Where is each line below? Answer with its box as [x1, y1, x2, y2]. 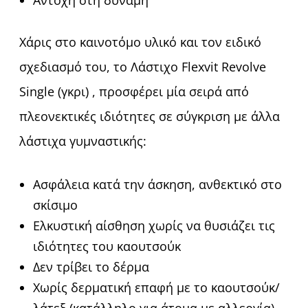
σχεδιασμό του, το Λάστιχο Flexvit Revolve [19, 58, 266, 76]
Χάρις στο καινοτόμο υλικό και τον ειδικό [19, 34, 261, 51]
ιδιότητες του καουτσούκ [33, 238, 181, 255]
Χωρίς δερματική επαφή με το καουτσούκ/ [33, 279, 280, 296]
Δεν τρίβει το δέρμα [33, 258, 149, 276]
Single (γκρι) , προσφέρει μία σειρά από [19, 83, 249, 100]
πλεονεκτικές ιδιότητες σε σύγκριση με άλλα [19, 108, 280, 125]
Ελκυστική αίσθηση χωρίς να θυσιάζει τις [33, 217, 275, 234]
